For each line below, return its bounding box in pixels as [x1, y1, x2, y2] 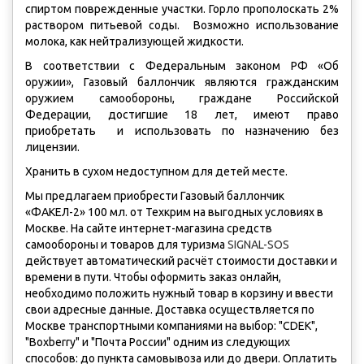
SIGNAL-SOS [227, 238, 289, 251]
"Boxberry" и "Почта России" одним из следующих [25, 336, 290, 349]
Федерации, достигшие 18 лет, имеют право [25, 108, 339, 121]
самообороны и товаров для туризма [25, 238, 227, 251]
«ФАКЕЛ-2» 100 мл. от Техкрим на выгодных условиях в [25, 206, 323, 219]
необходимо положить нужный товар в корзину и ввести [25, 287, 333, 300]
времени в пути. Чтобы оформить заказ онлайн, [25, 271, 281, 284]
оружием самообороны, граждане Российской [25, 92, 339, 105]
